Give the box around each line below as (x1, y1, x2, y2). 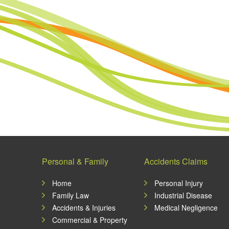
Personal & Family (42, 155, 108, 168)
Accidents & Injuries (52, 202, 116, 213)
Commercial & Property (52, 215, 127, 225)
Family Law (52, 190, 89, 201)
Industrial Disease (154, 190, 212, 201)
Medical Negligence (154, 202, 218, 213)
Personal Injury (154, 178, 203, 189)
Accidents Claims (144, 155, 208, 168)
